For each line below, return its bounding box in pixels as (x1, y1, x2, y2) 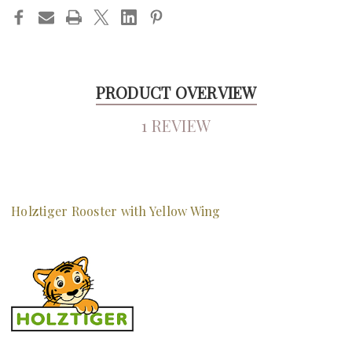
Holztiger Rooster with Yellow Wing (11, 202, 221, 219)
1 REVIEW (141, 114, 211, 136)
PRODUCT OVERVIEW (95, 81, 257, 103)
